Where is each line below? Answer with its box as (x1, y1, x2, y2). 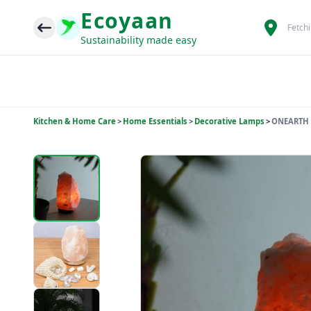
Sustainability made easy (81, 33, 196, 47)
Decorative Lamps (194, 116, 264, 126)
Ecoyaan (81, 6, 174, 35)
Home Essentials (123, 116, 187, 126)
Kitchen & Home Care (33, 116, 116, 126)
